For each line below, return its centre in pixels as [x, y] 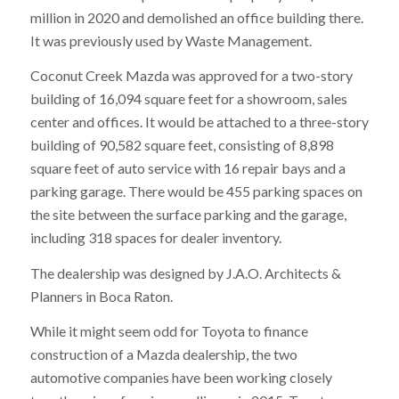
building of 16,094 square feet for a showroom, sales [188, 99]
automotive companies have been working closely [181, 378]
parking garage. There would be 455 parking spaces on [196, 191]
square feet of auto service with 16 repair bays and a [187, 168]
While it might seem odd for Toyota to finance [169, 331]
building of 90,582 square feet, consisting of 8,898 [182, 145]
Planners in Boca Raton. [101, 296]
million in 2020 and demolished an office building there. [196, 17]
